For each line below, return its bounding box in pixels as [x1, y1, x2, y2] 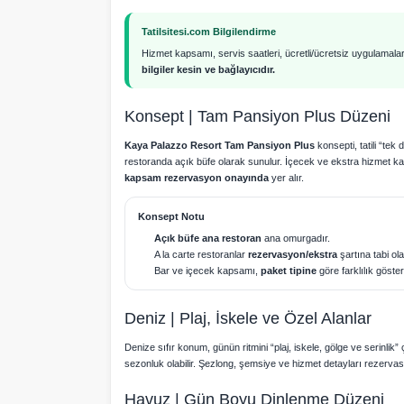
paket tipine [261, 265, 317, 276]
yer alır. [269, 172, 304, 183]
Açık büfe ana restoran [154, 233, 262, 243]
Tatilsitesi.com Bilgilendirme [142, 26, 276, 37]
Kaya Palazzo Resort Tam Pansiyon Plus [124, 140, 315, 151]
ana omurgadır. [262, 233, 330, 243]
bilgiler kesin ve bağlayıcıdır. [142, 64, 275, 75]
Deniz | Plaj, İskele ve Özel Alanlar [124, 309, 372, 327]
